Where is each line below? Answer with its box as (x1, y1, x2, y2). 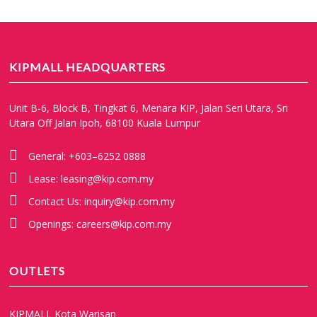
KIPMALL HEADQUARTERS (9, 59, 166, 74)
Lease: (28, 171, 62, 185)
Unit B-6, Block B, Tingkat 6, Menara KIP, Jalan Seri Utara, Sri (9, 100, 289, 115)
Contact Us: (28, 194, 85, 208)
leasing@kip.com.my (61, 171, 154, 185)
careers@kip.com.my (76, 217, 172, 231)
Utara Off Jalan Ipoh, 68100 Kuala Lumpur (9, 115, 201, 129)
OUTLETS (9, 263, 66, 277)
